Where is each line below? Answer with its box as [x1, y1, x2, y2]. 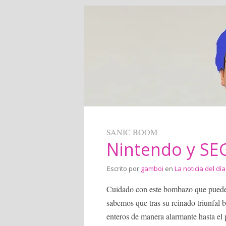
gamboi [141, 164, 163, 173]
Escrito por [107, 164, 141, 173]
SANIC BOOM [106, 127, 157, 137]
